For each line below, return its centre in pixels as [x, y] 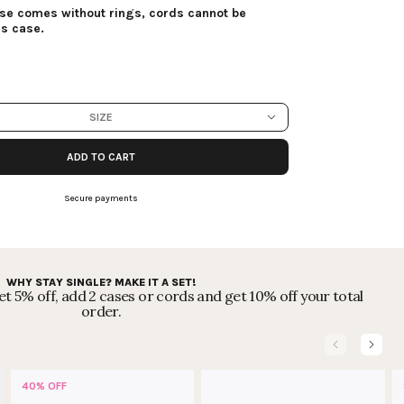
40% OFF [44, 386]
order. [101, 311]
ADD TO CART [101, 156]
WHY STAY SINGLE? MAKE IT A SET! [101, 282]
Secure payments [101, 198]
